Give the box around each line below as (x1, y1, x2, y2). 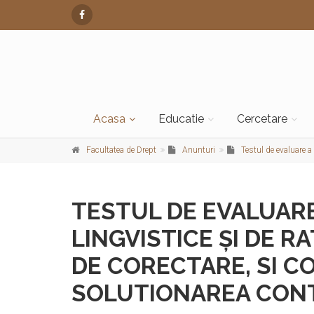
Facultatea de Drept (86, 145, 156, 156)
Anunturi (182, 145, 215, 156)
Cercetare (237, 112, 287, 126)
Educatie (158, 112, 204, 126)
